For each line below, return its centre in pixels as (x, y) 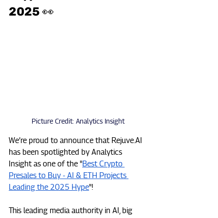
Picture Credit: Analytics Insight (78, 121)
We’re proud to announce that (60, 140)
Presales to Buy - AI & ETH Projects (69, 175)
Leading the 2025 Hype (49, 187)
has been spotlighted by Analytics (66, 152)
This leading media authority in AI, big (72, 210)
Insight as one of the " (45, 163)
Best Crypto (103, 163)
